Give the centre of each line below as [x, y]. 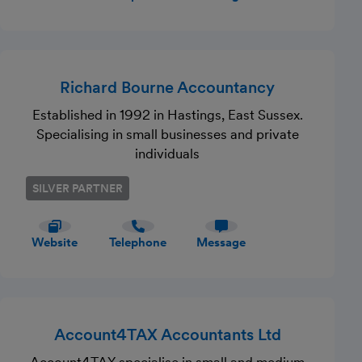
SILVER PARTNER [78, 188]
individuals [168, 154]
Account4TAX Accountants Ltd [167, 335]
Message [221, 242]
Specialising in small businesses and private [167, 134]
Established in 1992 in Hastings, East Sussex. [167, 115]
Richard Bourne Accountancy [168, 87]
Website [55, 242]
